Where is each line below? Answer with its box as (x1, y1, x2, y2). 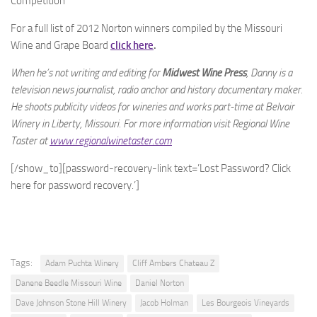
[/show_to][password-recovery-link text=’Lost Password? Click (11, 162, 291, 175)
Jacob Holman (140, 298, 188, 308)
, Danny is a (246, 67, 292, 79)
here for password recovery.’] (11, 179, 139, 192)
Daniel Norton (135, 278, 184, 288)
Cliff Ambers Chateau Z (132, 258, 214, 268)
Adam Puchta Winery (45, 258, 119, 268)
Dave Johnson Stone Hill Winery (16, 298, 127, 308)
